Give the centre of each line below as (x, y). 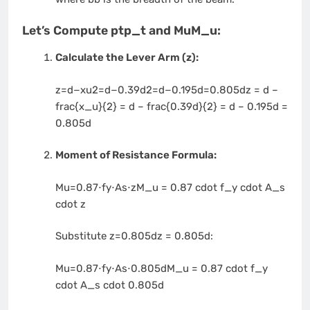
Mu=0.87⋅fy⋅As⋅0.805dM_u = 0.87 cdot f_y (161, 268)
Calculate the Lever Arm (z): (127, 58)
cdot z (70, 204)
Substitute (82, 236)
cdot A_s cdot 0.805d (109, 285)
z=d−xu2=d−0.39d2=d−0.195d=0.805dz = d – (166, 90)
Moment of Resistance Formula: (136, 155)
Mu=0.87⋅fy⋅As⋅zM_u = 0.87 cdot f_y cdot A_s (170, 187)
